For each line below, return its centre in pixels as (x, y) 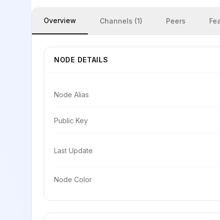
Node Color (73, 179)
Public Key (71, 121)
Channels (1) (121, 21)
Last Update (73, 151)
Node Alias (71, 95)
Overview (60, 20)
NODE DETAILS (81, 60)
